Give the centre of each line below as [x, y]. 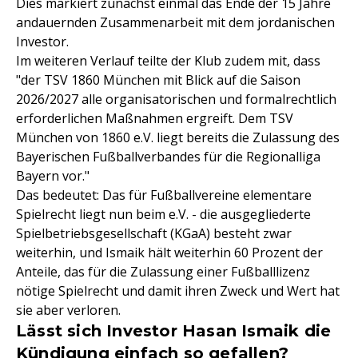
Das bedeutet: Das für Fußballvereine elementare [164, 195]
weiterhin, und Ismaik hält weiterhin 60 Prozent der [169, 253]
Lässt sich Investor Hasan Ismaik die [174, 331]
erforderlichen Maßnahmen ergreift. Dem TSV [155, 119]
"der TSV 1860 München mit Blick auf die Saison [158, 80]
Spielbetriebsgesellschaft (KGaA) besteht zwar [154, 234]
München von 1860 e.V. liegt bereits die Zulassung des [178, 138]
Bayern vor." [53, 176]
